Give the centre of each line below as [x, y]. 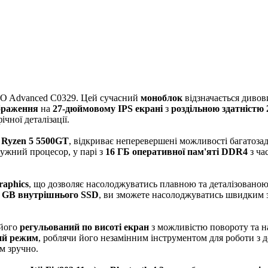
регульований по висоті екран [84, 227]
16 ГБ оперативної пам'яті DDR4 [176, 152]
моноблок [162, 98]
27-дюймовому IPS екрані [108, 109]
